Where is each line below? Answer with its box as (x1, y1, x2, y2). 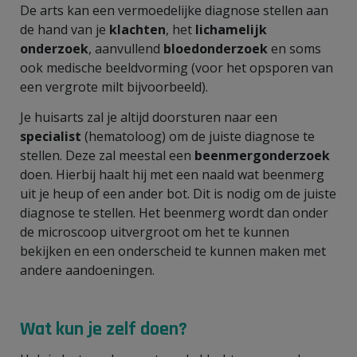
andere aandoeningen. (20, 261, 158, 279)
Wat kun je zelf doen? (20, 316, 191, 341)
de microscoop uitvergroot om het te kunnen (20, 222, 289, 241)
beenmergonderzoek (194, 146, 330, 164)
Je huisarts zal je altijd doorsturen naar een (20, 108, 277, 126)
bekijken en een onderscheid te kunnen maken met (20, 241, 326, 260)
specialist (20, 127, 84, 145)
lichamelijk (195, 20, 267, 38)
